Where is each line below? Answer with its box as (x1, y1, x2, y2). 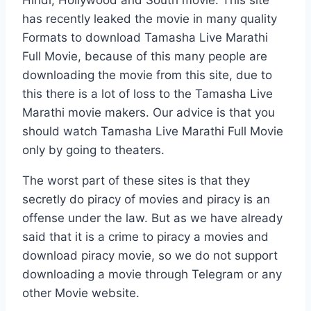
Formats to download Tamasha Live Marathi (22, 30, 268, 44)
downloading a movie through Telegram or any (22, 267, 282, 281)
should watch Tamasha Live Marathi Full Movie (22, 124, 283, 138)
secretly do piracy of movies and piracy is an (22, 192, 270, 206)
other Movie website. (22, 285, 140, 300)
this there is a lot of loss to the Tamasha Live (22, 86, 273, 101)
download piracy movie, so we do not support (22, 248, 278, 262)
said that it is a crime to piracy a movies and (22, 229, 269, 244)
